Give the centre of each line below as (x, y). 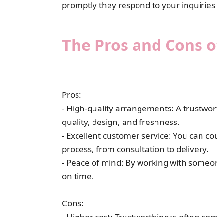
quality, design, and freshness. (121, 122)
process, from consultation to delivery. (135, 149)
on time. (78, 176)
